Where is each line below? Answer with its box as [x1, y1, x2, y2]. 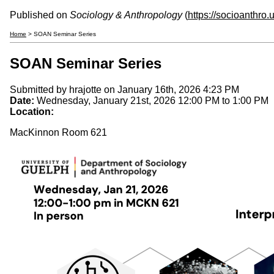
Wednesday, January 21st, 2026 [37, 95, 178, 106]
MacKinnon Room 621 [10, 127, 107, 138]
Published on [10, 10, 70, 20]
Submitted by [10, 84, 69, 95]
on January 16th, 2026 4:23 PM [102, 84, 239, 95]
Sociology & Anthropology [70, 10, 182, 20]
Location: [10, 106, 56, 117]
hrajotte [69, 84, 102, 95]
